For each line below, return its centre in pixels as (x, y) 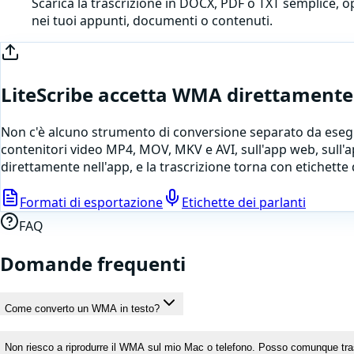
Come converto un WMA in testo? (82, 308)
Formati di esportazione (91, 202)
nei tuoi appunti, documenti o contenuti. (152, 21)
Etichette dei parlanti (244, 202)
